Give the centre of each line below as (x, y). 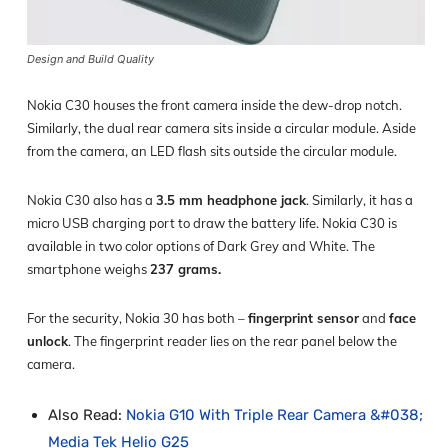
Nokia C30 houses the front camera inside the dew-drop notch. (214, 105)
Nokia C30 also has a (91, 200)
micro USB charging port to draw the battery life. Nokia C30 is (212, 223)
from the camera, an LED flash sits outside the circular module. (212, 151)
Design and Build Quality (90, 59)
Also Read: (87, 415)
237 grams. (185, 269)
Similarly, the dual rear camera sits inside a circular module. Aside (221, 128)
